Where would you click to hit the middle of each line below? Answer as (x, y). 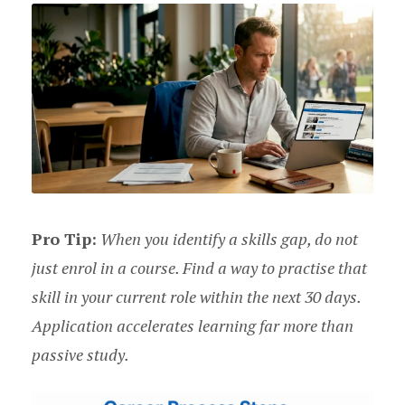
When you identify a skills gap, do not (229, 239)
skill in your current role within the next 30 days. (196, 297)
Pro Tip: (64, 239)
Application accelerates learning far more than (193, 326)
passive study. (80, 355)
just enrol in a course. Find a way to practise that (199, 268)
